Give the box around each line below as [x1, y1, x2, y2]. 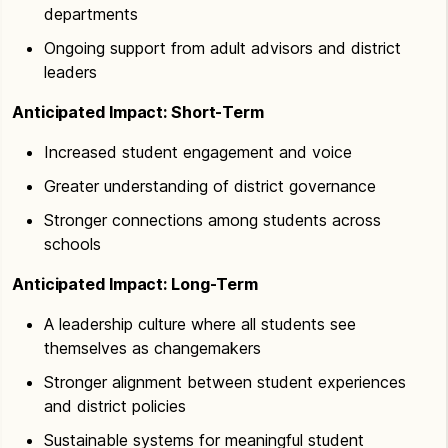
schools [44, 233, 101, 254]
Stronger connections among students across [44, 209, 381, 230]
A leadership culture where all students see [44, 313, 356, 334]
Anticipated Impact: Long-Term [12, 273, 259, 294]
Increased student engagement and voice [44, 141, 352, 162]
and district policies [44, 395, 186, 416]
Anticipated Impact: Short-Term [12, 101, 264, 122]
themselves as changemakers [44, 337, 261, 358]
